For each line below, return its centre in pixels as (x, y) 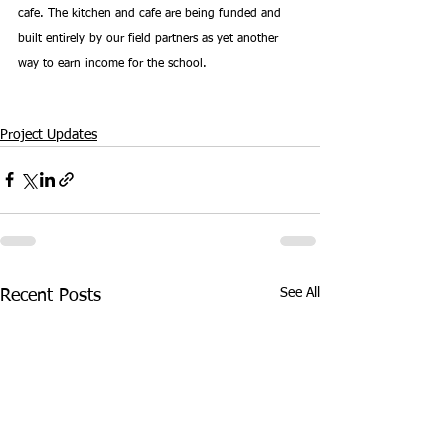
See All (300, 292)
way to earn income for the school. (112, 63)
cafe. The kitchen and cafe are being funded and (151, 13)
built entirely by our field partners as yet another (150, 38)
